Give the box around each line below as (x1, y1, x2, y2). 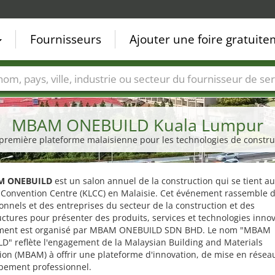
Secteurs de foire (55, 91, 126, 103)
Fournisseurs (30, 31, 101, 47)
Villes (15, 91, 37, 103)
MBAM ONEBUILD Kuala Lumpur (12, 114, 263, 136)
